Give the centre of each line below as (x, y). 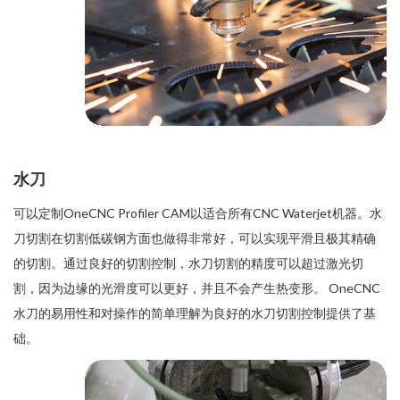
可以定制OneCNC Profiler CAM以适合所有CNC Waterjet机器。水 (198, 213)
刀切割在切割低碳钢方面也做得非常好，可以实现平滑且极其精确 (195, 238)
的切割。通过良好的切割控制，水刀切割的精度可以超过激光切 (188, 263)
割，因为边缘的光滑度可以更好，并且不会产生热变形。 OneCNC (197, 288)
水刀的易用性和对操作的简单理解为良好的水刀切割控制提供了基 (195, 313)
